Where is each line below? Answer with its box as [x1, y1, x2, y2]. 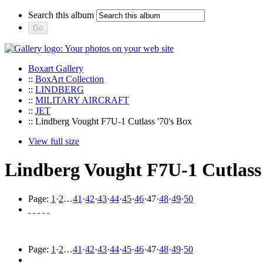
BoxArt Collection [35, 74, 104, 84]
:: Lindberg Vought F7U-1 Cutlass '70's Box [28, 116, 192, 126]
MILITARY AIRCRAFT [35, 95, 129, 105]
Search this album [28, 10, 94, 20]
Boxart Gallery [28, 63, 83, 73]
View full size [28, 136, 79, 146]
